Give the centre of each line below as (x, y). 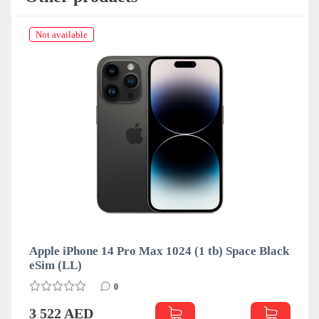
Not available (62, 34)
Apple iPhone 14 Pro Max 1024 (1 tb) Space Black (159, 251)
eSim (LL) (56, 265)
